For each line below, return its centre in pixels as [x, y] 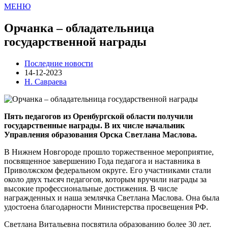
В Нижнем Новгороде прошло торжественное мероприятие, [109, 152]
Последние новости [59, 63]
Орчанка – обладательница [79, 28]
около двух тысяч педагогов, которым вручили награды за [105, 179]
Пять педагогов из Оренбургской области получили [98, 116]
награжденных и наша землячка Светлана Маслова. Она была [112, 197]
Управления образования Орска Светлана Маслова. [102, 134]
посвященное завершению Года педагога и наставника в [102, 161]
